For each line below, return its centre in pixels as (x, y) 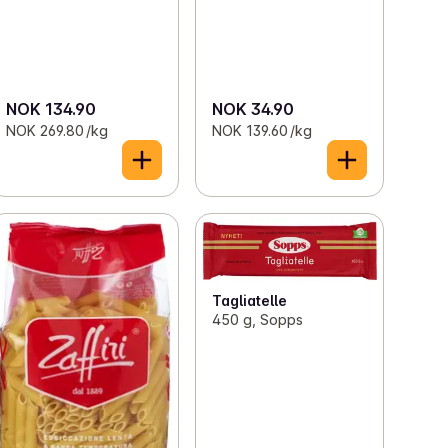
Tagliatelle (249, 300)
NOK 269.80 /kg (57, 131)
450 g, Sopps (257, 319)
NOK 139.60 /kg (261, 131)
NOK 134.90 (51, 109)
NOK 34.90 (252, 109)
